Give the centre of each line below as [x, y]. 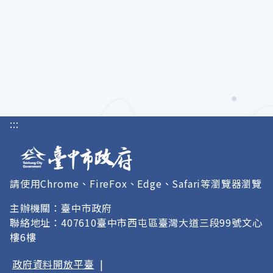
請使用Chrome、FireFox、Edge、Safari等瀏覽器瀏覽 [136, 183]
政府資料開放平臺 [53, 264]
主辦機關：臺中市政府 [61, 208]
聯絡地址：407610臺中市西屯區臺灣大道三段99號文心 [136, 222]
